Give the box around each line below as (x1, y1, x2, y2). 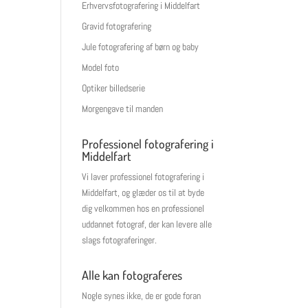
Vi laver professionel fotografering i (82, 170, 205, 183)
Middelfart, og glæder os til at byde (82, 186, 205, 199)
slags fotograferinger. (82, 234, 157, 246)
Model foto (82, 61, 120, 74)
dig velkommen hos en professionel (82, 202, 205, 214)
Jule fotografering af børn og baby (82, 41, 199, 53)
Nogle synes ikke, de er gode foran (82, 289, 201, 302)
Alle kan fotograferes (82, 267, 183, 283)
